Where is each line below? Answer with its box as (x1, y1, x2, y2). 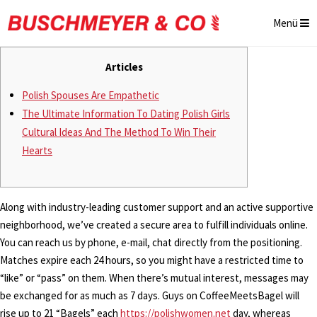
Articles (105, 60, 143, 74)
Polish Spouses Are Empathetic (22, 88, 159, 102)
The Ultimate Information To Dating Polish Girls (22, 107, 230, 120)
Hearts (22, 144, 52, 157)
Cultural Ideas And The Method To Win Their (22, 125, 216, 139)
